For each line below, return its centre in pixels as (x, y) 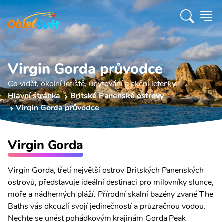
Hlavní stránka (34, 96)
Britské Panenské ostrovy (117, 96)
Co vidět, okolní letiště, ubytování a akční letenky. (93, 84)
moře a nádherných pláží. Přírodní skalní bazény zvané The (111, 194)
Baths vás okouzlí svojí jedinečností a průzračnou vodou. (107, 206)
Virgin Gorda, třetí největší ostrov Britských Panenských (106, 170)
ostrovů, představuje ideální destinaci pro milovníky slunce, (111, 182)
